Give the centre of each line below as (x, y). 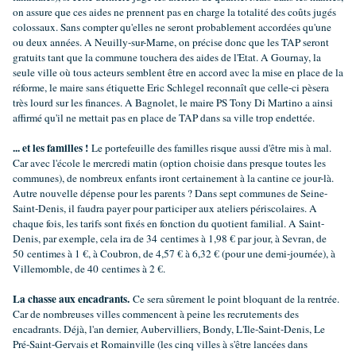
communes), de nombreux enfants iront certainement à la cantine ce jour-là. (173, 178)
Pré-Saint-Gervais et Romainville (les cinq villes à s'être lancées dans (160, 344)
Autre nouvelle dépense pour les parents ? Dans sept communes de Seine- (170, 193)
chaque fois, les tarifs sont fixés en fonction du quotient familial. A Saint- (168, 224)
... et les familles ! (50, 148)
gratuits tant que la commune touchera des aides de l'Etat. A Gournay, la (167, 58)
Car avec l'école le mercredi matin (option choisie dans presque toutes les (169, 163)
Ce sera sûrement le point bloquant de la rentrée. (236, 299)
